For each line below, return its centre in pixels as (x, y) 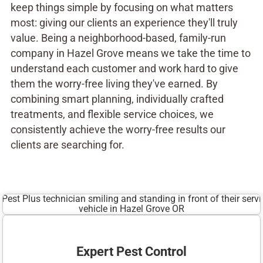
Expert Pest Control (131, 251)
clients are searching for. (67, 145)
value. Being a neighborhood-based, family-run (118, 38)
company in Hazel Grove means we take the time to (130, 53)
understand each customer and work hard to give (124, 68)
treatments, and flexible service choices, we (112, 114)
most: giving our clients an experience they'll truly (124, 23)
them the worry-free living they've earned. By (114, 84)
